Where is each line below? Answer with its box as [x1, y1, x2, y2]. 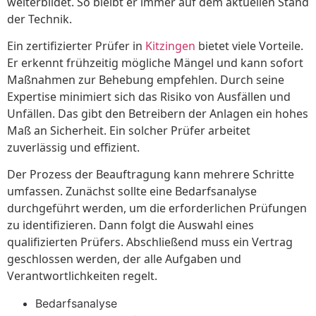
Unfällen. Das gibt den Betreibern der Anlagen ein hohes [7, 106, 308, 122]
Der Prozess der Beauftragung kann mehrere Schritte [7, 166, 294, 183]
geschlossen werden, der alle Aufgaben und [7, 251, 241, 267]
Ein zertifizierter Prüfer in [7, 38, 145, 54]
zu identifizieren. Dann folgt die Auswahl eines [7, 217, 254, 233]
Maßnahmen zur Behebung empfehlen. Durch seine [7, 72, 284, 88]
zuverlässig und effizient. [7, 140, 140, 156]
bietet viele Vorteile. [195, 38, 303, 54]
